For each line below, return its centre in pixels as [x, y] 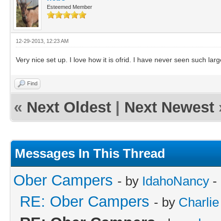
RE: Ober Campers [85, 201]
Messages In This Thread [90, 153]
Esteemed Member [70, 7]
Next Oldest [69, 107]
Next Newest [169, 107]
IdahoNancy [176, 181]
